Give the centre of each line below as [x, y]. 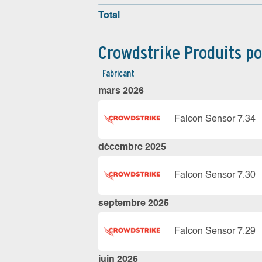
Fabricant [118, 73]
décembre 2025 [132, 147]
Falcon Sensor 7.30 [215, 175]
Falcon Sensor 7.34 [215, 119]
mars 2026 [121, 91]
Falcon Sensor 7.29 [215, 231]
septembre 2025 [134, 204]
